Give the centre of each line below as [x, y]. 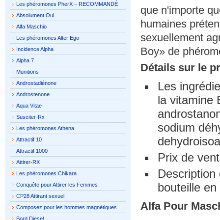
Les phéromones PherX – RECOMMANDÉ [67, 4]
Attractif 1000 [32, 151]
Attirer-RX [28, 162]
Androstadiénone [36, 83]
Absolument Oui [35, 15]
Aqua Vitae [29, 106]
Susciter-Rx [30, 117]
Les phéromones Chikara [46, 173]
